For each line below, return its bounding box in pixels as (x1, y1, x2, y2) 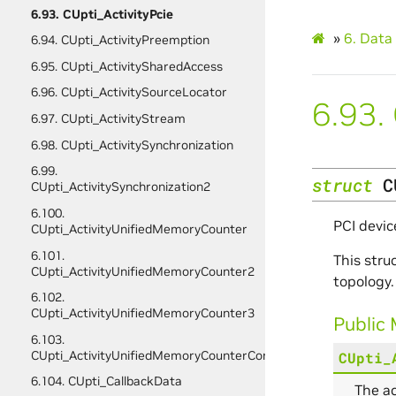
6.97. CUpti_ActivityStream (30, 110, 186, 127)
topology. (332, 271, 394, 290)
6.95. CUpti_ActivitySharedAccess (30, 57, 223, 74)
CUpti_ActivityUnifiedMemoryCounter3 (30, 305, 255, 322)
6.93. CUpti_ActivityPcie (30, 5, 173, 22)
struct (311, 172, 373, 196)
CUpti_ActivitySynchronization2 (30, 179, 210, 195)
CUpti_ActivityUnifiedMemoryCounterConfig (30, 346, 285, 363)
